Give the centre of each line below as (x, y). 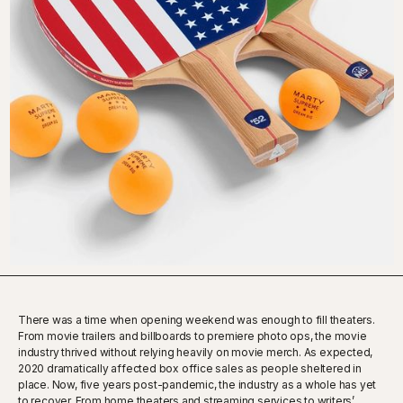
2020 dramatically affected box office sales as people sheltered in (190, 368)
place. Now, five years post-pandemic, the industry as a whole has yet (197, 384)
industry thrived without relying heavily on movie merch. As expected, (196, 352)
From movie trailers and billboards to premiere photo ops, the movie (193, 336)
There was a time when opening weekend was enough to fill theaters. (197, 319)
